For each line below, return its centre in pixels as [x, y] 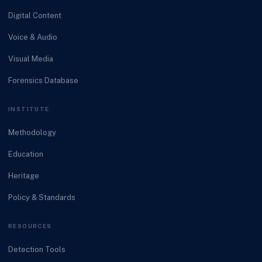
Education [26, 154]
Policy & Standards [42, 197]
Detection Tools [37, 249]
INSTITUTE [29, 108]
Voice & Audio [33, 37]
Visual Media [31, 58]
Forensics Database [43, 80]
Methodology [32, 132]
